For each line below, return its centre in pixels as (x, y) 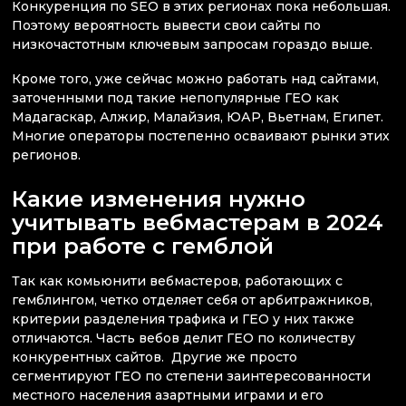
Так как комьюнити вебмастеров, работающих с (177, 281)
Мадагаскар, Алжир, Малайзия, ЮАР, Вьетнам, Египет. (198, 116)
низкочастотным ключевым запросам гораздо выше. (192, 45)
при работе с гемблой (143, 245)
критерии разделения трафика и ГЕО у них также (183, 319)
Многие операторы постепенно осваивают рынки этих (201, 135)
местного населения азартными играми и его (168, 396)
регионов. (46, 155)
